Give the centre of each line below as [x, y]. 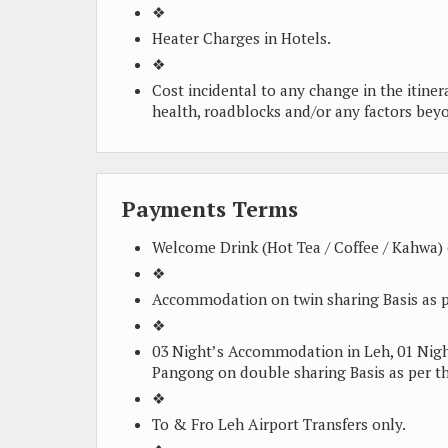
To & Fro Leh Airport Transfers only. [279, 424]
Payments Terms [210, 209]
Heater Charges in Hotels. [241, 38]
